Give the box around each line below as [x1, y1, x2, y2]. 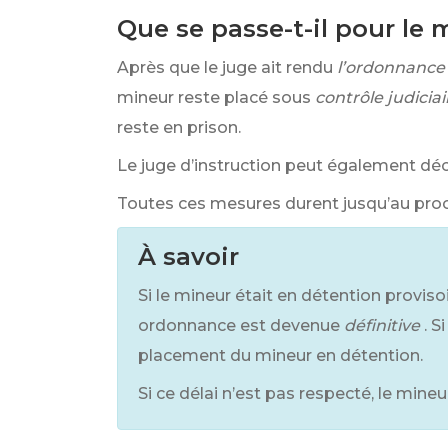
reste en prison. [117, 118, 241, 137]
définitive [344, 316, 420, 335]
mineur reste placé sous [117, 88, 311, 107]
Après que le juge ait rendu [117, 58, 333, 77]
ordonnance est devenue [138, 316, 340, 335]
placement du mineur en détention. [138, 346, 423, 365]
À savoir [138, 242, 239, 271]
